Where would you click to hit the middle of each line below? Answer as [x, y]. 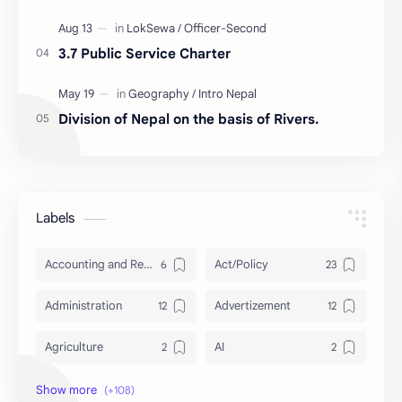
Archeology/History [96, 389]
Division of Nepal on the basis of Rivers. [188, 119]
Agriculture [74, 347]
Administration [83, 306]
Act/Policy [241, 265]
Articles [234, 389]
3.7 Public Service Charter [144, 54]
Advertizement [253, 306]
